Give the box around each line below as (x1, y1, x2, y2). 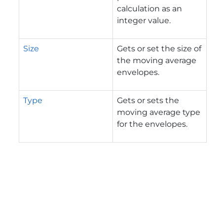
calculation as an (117, 3, 182, 13)
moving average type (117, 107, 200, 117)
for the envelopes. (117, 119, 187, 129)
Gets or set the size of (117, 43, 201, 53)
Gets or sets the (117, 95, 179, 105)
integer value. (117, 15, 171, 25)
